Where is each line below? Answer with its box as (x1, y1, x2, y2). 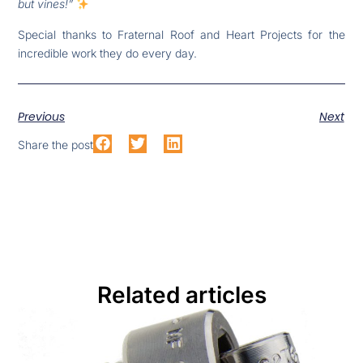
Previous (18, 109, 66, 126)
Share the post (18, 138, 94, 152)
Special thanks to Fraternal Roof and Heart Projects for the (18, 27, 345, 41)
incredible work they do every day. (18, 45, 198, 60)
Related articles (96, 281, 267, 310)
